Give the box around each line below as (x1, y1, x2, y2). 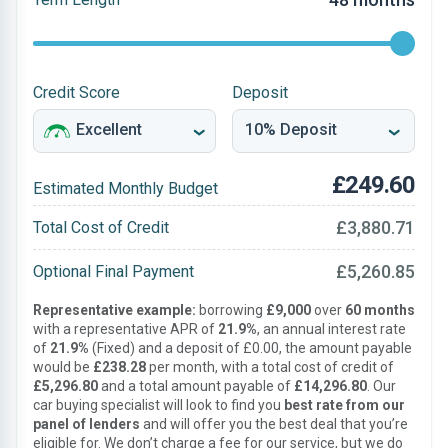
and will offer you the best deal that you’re (140, 416, 408, 432)
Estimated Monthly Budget (33, 179, 218, 198)
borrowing (196, 302, 266, 318)
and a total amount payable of (98, 378, 294, 394)
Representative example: (33, 302, 196, 318)
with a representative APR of (33, 321, 218, 337)
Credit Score (33, 83, 120, 102)
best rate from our (284, 397, 405, 413)
